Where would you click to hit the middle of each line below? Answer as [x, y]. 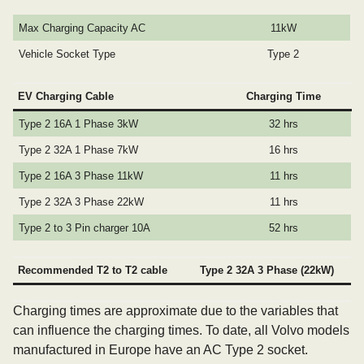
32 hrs [284, 124]
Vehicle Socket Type [67, 54]
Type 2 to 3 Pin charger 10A [85, 228]
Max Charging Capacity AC [82, 28]
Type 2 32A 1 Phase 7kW [79, 150]
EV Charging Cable [66, 96]
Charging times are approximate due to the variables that [175, 311]
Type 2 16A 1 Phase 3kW [79, 124]
